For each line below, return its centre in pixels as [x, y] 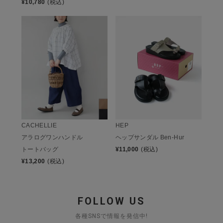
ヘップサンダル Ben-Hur [150, 137]
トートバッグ [40, 149]
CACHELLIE [39, 125]
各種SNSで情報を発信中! [111, 216]
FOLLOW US [111, 201]
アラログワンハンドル [52, 137]
